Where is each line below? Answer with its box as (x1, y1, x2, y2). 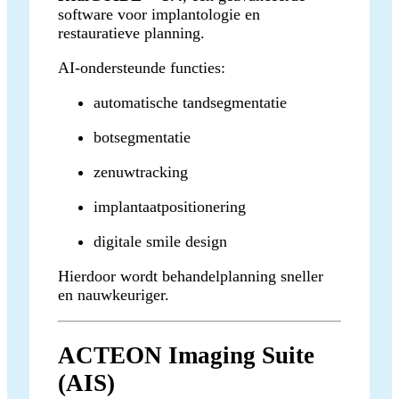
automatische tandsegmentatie (94, 93, 287, 111)
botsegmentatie (94, 127, 191, 146)
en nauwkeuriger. (58, 285, 169, 304)
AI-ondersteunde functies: (58, 58, 225, 77)
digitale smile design (94, 232, 227, 250)
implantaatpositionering (94, 197, 246, 216)
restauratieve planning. (58, 23, 205, 42)
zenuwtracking (94, 162, 188, 181)
